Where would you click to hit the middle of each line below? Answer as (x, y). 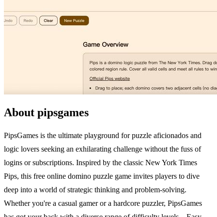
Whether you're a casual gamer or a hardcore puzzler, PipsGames (103, 203)
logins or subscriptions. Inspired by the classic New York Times (101, 162)
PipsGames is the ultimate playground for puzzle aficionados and (103, 135)
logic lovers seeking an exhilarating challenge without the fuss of (102, 149)
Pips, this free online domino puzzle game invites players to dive (102, 176)
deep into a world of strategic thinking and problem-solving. (95, 189)
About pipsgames (46, 112)
